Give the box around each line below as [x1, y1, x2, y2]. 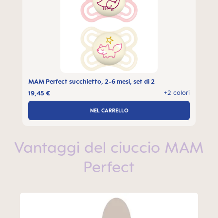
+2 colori [163, 89, 190, 97]
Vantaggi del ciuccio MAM [14, 138, 204, 157]
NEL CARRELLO [90, 107, 128, 114]
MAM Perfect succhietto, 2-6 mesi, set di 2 [28, 77, 155, 86]
